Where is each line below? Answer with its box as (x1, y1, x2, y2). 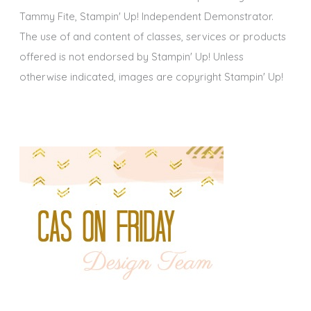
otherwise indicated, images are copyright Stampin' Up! (19, 69, 283, 83)
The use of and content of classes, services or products (19, 29, 286, 43)
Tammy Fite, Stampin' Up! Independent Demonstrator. (19, 9, 274, 23)
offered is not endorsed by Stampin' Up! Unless (19, 49, 244, 63)
